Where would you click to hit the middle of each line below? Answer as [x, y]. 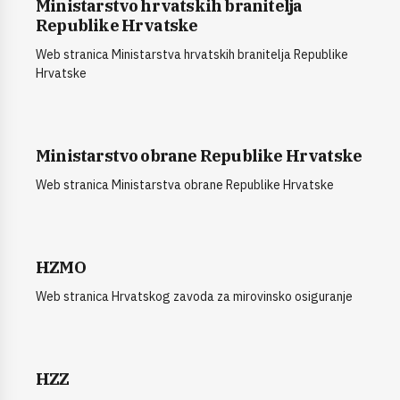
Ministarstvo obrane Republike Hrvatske [199, 156]
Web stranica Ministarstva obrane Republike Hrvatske [185, 185]
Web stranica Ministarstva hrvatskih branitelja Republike [192, 55]
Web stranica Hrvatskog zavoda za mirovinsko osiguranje [194, 297]
